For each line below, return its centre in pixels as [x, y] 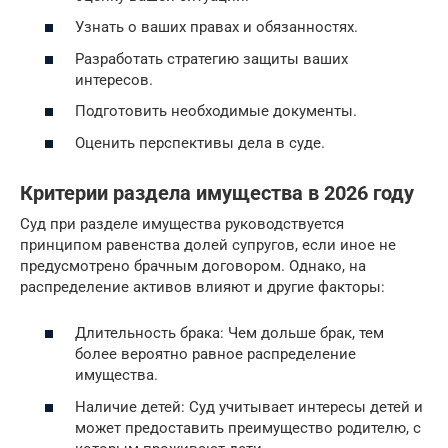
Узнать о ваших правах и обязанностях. [216, 27]
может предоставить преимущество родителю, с [248, 427]
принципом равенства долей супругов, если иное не [208, 244]
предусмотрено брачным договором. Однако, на [193, 265]
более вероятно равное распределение [215, 354]
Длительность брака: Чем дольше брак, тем [229, 333]
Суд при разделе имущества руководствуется [182, 223]
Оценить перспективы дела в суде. [200, 142]
